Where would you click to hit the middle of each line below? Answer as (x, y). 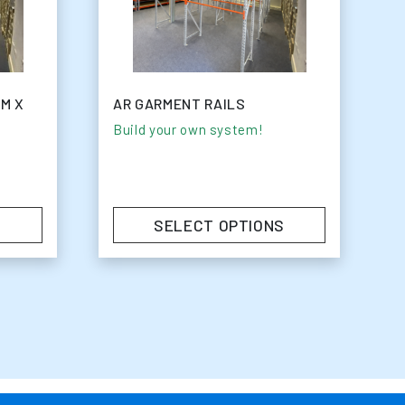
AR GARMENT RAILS (179, 104)
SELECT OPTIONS (220, 225)
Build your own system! (188, 130)
